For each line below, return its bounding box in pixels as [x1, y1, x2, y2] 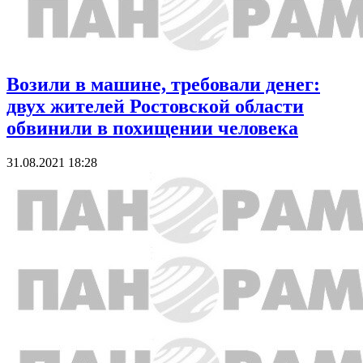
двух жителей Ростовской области [6, 96, 304, 117]
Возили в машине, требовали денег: [6, 74, 320, 96]
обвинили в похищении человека [6, 117, 298, 139]
